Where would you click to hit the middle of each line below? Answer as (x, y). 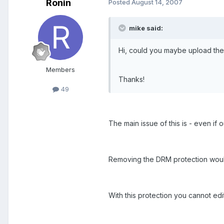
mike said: (145, 28)
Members (60, 69)
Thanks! (131, 79)
